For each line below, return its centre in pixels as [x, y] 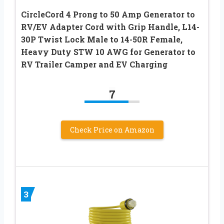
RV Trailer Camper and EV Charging [94, 64]
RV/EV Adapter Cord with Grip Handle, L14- [110, 26]
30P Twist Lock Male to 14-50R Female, [102, 39]
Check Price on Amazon [112, 129]
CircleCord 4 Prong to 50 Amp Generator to [108, 14]
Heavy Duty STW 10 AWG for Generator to [108, 51]
